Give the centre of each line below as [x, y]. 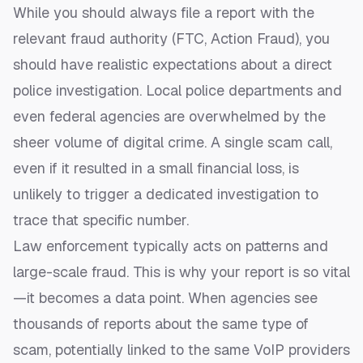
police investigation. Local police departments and [177, 91]
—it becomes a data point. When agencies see [165, 298]
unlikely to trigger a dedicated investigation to [166, 194]
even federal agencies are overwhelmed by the [169, 117]
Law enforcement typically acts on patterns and [171, 246]
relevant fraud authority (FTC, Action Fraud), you [171, 39]
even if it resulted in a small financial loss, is [156, 169]
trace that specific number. [101, 220]
